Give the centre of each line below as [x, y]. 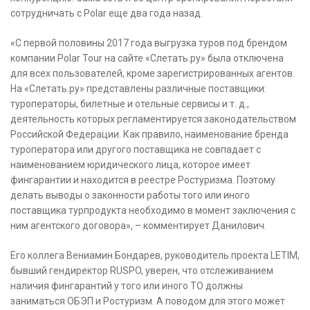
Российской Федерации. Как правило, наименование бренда [149, 135]
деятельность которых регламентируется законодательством [153, 119]
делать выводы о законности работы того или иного [130, 195]
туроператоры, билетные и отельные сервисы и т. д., [130, 104]
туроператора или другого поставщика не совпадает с [136, 150]
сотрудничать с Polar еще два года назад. [107, 13]
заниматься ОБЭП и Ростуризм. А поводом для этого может [148, 301]
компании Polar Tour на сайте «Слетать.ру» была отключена [147, 58]
